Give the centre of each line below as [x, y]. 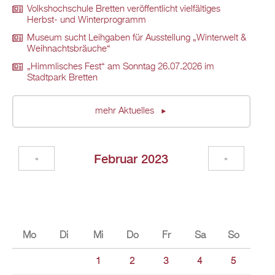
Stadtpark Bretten [62, 78]
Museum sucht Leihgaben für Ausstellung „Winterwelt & [137, 38]
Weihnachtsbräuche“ [69, 49]
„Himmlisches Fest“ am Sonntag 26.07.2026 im [121, 67]
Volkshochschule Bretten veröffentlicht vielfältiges [124, 10]
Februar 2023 [131, 158]
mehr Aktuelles [126, 111]
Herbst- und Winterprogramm [87, 21]
